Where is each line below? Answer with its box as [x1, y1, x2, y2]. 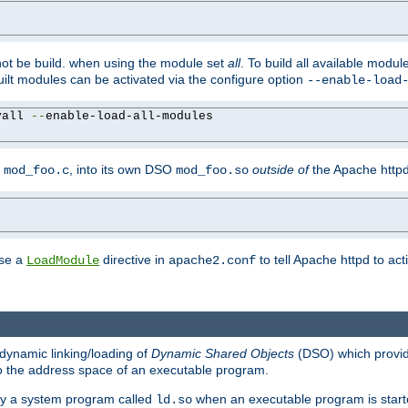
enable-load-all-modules [46, 109, 213, 124]
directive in [99, 252, 168, 268]
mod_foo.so [176, 163, 249, 178]
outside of [252, 162, 309, 178]
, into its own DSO [69, 162, 176, 178]
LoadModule [26, 253, 99, 269]
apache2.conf [168, 253, 256, 269]
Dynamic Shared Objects [151, 346, 294, 362]
